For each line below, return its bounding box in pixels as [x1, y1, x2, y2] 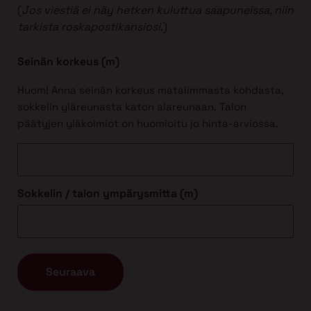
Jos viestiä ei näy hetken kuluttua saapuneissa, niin [22, 2, 294, 17]
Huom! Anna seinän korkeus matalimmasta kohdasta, [17, 83, 284, 96]
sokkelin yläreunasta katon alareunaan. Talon [17, 99, 246, 113]
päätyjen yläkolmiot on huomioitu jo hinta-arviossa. [17, 116, 278, 130]
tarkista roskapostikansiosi [17, 19, 160, 34]
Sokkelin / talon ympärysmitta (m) [17, 185, 198, 201]
